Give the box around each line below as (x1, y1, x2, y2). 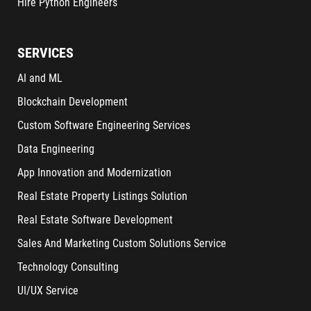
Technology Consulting (17, 260, 119, 274)
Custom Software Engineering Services (17, 119, 190, 133)
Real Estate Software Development (17, 213, 173, 227)
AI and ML (17, 72, 62, 85)
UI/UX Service (17, 284, 78, 298)
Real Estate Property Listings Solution (17, 190, 187, 203)
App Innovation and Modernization (17, 166, 171, 180)
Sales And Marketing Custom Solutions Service (17, 237, 226, 251)
